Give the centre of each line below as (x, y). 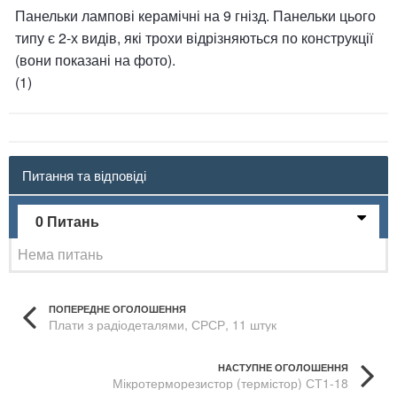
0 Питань (67, 221)
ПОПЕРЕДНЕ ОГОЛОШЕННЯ (117, 309)
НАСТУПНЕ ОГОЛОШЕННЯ (283, 367)
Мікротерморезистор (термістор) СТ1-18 (230, 383)
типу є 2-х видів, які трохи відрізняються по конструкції (194, 38)
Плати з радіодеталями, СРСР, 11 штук (163, 324)
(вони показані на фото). (95, 60)
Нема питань (60, 254)
